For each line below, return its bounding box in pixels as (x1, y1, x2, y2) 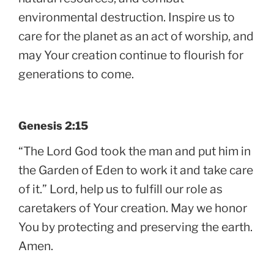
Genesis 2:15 (18, 119, 88, 133)
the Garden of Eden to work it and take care (18, 162, 253, 177)
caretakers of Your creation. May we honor (18, 200, 247, 215)
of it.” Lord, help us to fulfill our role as (18, 181, 223, 196)
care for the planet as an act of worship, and (18, 29, 254, 44)
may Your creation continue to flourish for (18, 48, 243, 63)
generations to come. (18, 67, 134, 82)
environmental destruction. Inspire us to (18, 10, 235, 25)
